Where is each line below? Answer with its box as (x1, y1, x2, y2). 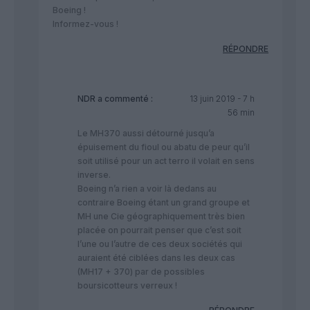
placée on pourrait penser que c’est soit (77, 224, 241, 235)
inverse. (77, 169, 111, 180)
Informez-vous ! (53, 18, 118, 29)
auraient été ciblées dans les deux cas (77, 252, 235, 263)
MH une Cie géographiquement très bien (77, 210, 245, 221)
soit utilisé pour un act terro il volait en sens (77, 155, 255, 166)
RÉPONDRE (223, 43, 268, 54)
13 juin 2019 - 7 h (189, 93, 255, 104)
